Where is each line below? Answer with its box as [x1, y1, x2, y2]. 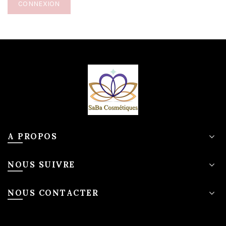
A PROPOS [8, 124, 57, 148]
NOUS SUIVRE [8, 152, 75, 176]
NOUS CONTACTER [8, 180, 98, 204]
